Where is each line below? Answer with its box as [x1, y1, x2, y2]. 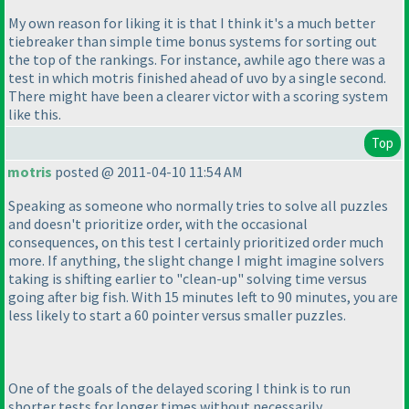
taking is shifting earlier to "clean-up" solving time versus [8, 269, 367, 288]
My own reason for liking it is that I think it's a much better [8, 14, 375, 33]
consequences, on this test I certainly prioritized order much [8, 233, 383, 252]
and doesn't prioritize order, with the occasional [8, 215, 308, 234]
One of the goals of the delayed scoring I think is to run [8, 379, 351, 398]
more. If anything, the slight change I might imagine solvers [8, 251, 384, 270]
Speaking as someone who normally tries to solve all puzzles [8, 196, 388, 215]
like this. [8, 105, 61, 124]
